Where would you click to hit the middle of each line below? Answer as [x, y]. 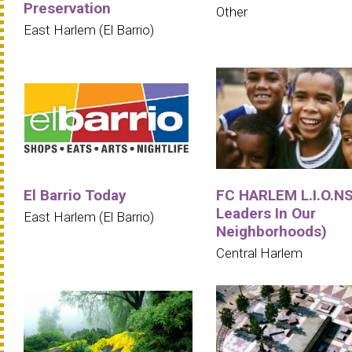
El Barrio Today [75, 195]
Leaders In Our [266, 213]
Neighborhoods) [271, 231]
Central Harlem [259, 253]
